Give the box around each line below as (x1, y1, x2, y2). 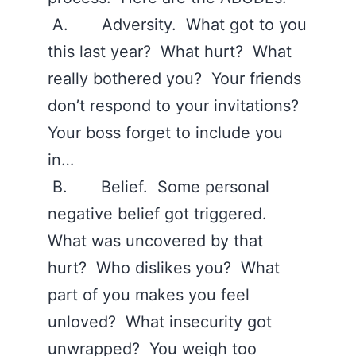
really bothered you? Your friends (48, 69, 301, 88)
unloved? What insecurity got (48, 312, 272, 331)
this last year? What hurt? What (48, 42, 292, 61)
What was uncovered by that (48, 231, 263, 250)
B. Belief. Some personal (48, 177, 269, 196)
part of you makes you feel (48, 285, 250, 304)
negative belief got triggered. (48, 204, 272, 223)
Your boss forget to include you (48, 123, 283, 142)
